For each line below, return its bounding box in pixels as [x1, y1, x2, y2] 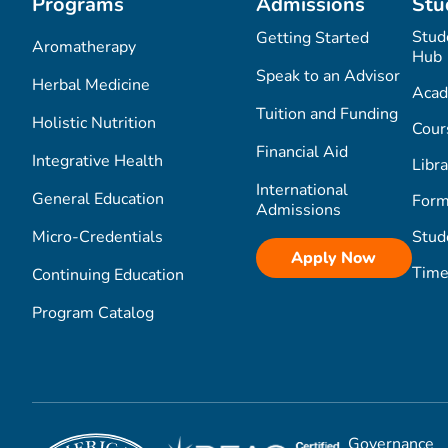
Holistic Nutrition [32, 112, 156, 135]
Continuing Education [32, 264, 184, 287]
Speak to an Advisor [255, 65, 400, 88]
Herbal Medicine [32, 74, 150, 97]
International [255, 179, 348, 202]
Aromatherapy [32, 36, 136, 59]
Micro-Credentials [32, 226, 163, 249]
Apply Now [291, 247, 376, 270]
